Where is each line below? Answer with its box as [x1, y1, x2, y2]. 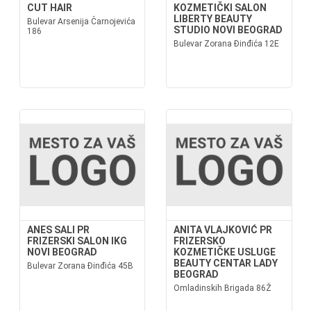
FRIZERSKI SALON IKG [26, 235, 127, 246]
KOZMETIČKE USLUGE [174, 246, 276, 258]
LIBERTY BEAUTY [174, 13, 252, 24]
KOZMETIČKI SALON [174, 2, 267, 13]
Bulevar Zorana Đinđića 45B [26, 261, 133, 271]
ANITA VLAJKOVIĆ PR [174, 224, 272, 235]
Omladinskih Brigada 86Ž [174, 283, 271, 293]
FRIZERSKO [174, 235, 226, 246]
